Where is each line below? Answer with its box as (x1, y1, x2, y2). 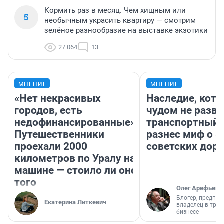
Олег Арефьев (176, 184, 219, 192)
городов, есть (14, 104, 82, 117)
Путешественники (14, 128, 104, 141)
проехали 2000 (14, 140, 87, 153)
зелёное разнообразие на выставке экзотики (44, 26, 208, 35)
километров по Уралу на (14, 152, 135, 165)
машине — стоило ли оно (14, 164, 137, 177)
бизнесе (176, 208, 199, 216)
